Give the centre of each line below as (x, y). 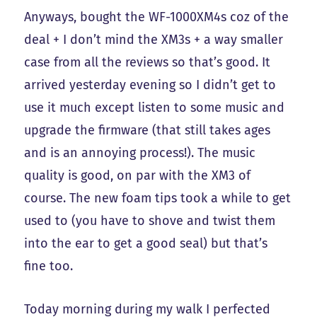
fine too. (49, 266)
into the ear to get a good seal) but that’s (146, 243)
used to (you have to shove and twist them (150, 220)
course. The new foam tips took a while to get (158, 198)
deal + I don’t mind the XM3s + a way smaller (154, 39)
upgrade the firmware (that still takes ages (148, 130)
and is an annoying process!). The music (140, 152)
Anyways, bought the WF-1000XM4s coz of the (157, 17)
